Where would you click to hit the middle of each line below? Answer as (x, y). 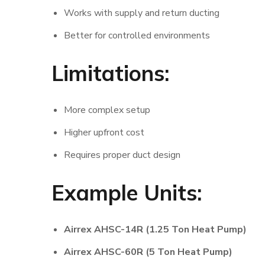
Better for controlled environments (137, 35)
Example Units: (127, 193)
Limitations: (110, 73)
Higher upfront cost (104, 132)
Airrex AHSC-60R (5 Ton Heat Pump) (148, 252)
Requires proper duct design (122, 155)
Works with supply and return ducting (141, 13)
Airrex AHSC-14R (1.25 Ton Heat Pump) (155, 230)
